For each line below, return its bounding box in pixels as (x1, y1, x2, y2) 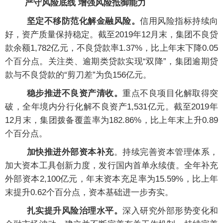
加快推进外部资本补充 (26, 147, 114, 157)
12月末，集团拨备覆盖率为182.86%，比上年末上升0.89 (5, 115, 218, 125)
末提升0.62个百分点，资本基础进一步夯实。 (5, 188, 173, 198)
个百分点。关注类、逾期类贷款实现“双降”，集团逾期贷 (5, 57, 218, 67)
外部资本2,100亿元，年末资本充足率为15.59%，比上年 (5, 174, 218, 184)
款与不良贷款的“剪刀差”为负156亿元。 (5, 70, 151, 80)
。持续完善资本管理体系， (113, 147, 219, 157)
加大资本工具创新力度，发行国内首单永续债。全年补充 (5, 161, 218, 171)
